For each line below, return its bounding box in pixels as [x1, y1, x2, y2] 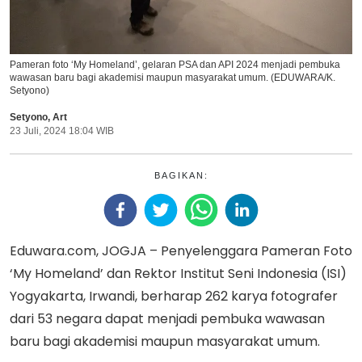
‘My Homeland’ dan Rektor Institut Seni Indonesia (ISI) [10, 263, 347, 283]
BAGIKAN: [154, 170, 208, 180]
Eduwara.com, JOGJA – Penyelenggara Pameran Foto [10, 241, 352, 260]
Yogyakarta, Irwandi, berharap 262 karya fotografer [10, 286, 338, 305]
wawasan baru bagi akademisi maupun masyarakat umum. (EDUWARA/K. [10, 71, 335, 83]
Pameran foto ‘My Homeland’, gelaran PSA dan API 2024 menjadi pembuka [10, 58, 340, 70]
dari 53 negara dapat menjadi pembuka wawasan [10, 309, 325, 328]
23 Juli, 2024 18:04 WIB [10, 124, 114, 137]
